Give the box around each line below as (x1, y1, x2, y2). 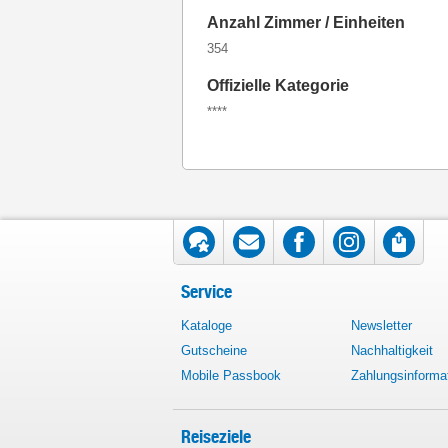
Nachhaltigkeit (351, 343, 433, 358)
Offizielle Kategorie (207, 77, 349, 94)
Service (181, 281, 232, 302)
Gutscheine (181, 343, 247, 358)
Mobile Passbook (181, 368, 281, 383)
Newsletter (351, 318, 412, 333)
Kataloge (181, 318, 232, 333)
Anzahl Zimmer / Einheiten (207, 14, 405, 31)
